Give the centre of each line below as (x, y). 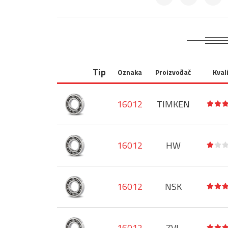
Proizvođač (173, 72)
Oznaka (130, 72)
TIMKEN (173, 104)
